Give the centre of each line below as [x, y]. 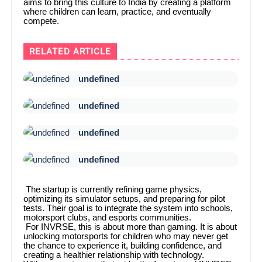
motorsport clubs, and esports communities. [108, 217]
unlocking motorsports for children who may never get [126, 236]
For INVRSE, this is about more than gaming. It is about [130, 227]
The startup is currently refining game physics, [113, 189]
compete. [42, 21]
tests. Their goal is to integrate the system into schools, [128, 208]
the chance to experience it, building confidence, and [123, 245]
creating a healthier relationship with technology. [114, 255]
